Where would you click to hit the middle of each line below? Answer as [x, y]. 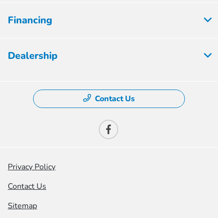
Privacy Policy [32, 167]
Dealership [33, 55]
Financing [30, 20]
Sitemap [22, 206]
